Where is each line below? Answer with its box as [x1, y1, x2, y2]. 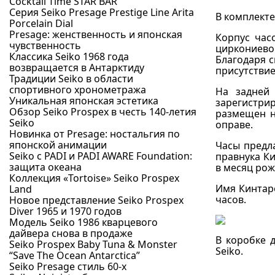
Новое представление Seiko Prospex [9, 193, 184, 207]
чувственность [9, 39, 81, 52]
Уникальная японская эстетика [9, 94, 158, 107]
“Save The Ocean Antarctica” [9, 249, 140, 262]
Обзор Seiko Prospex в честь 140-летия [9, 105, 196, 118]
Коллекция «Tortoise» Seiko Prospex [9, 171, 179, 185]
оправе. [215, 117, 253, 131]
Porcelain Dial [9, 17, 73, 30]
